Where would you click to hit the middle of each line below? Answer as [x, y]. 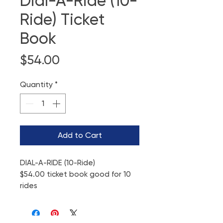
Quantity [36, 84]
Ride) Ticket [62, 19]
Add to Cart [80, 135]
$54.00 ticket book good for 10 [75, 174]
